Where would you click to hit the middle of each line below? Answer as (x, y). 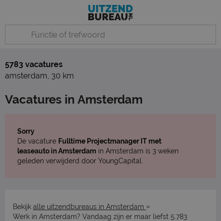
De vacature (38, 141)
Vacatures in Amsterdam (74, 99)
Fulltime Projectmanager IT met (110, 141)
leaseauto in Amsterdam (57, 151)
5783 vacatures (34, 64)
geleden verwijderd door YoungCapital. (80, 161)
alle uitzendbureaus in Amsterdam (90, 207)
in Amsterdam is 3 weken (137, 151)
